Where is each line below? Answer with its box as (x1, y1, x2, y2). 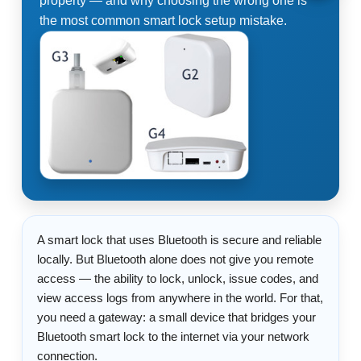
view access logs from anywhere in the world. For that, (37, 290, 323, 305)
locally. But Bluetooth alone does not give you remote (37, 251, 313, 266)
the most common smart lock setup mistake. (39, 13, 287, 27)
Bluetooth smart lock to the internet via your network (37, 329, 309, 343)
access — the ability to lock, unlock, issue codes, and (37, 271, 318, 285)
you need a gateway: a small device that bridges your (37, 309, 316, 324)
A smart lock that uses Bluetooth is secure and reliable (37, 232, 322, 247)
